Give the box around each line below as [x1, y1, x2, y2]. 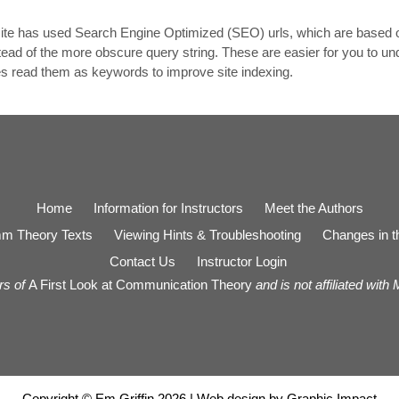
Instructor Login [196, 254, 287, 270]
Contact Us [109, 254, 175, 270]
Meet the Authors [264, 200, 363, 216]
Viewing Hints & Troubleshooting [114, 227, 301, 243]
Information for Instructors [93, 200, 243, 216]
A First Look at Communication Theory [28, 277, 252, 293]
